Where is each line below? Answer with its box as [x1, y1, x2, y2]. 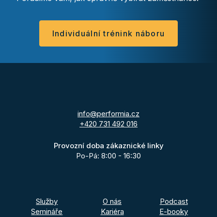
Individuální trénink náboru [52, 29, 165, 39]
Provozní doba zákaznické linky [53, 140, 164, 150]
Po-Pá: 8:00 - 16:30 [76, 151, 141, 160]
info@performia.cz [77, 108, 139, 118]
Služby [36, 196, 58, 206]
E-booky [159, 206, 188, 216]
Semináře [31, 206, 63, 216]
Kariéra [100, 206, 124, 216]
